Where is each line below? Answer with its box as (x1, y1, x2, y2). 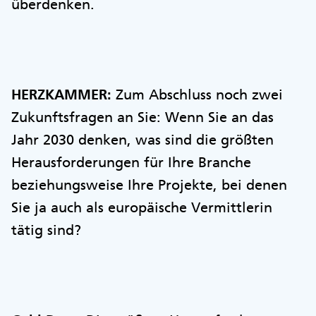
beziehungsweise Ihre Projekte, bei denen (11, 176, 287, 193)
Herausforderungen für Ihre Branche (11, 153, 251, 171)
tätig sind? (11, 221, 81, 238)
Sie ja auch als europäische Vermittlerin (11, 198, 272, 216)
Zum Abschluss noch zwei (116, 85, 283, 103)
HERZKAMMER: (11, 85, 116, 103)
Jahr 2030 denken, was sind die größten (11, 130, 274, 148)
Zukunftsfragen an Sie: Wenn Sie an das (11, 108, 274, 126)
